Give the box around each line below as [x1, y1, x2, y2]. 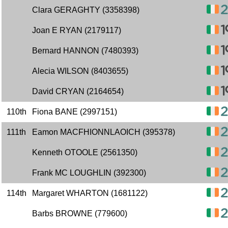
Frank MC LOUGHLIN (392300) [32, 168, 146, 177]
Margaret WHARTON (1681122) [32, 189, 148, 197]
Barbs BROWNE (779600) [32, 209, 127, 218]
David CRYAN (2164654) [32, 87, 124, 96]
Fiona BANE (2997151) [32, 107, 117, 116]
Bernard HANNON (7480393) [32, 46, 138, 55]
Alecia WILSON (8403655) [32, 67, 128, 75]
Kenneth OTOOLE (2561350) [32, 148, 137, 157]
